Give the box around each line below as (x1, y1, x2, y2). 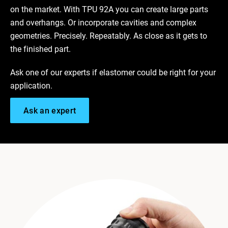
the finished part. (10, 44, 71, 54)
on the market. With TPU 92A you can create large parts (10, 4, 208, 14)
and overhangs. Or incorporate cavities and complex (10, 17, 196, 27)
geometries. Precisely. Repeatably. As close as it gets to (10, 31, 207, 41)
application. (10, 80, 52, 91)
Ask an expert (23, 105, 76, 116)
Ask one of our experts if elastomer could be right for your (10, 67, 216, 77)
